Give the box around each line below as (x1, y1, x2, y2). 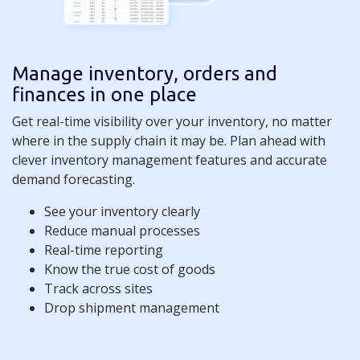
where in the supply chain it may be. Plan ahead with (12, 131, 325, 149)
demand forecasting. (12, 170, 135, 188)
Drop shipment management (44, 298, 219, 317)
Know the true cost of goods (44, 260, 215, 278)
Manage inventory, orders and (12, 62, 277, 84)
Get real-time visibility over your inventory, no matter (12, 112, 332, 130)
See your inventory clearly (44, 202, 200, 220)
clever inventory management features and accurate (12, 150, 327, 169)
